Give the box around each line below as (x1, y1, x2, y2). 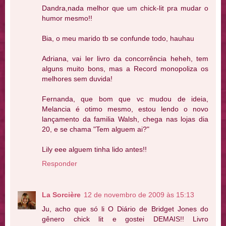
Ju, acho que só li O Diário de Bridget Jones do (42, 204, 208, 213)
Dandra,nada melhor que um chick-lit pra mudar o (42, 4, 208, 12)
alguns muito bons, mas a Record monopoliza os (42, 64, 208, 73)
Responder (42, 159, 77, 167)
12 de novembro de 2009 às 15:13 (84, 190, 194, 199)
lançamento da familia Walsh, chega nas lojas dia (42, 115, 208, 123)
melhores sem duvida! (42, 74, 112, 83)
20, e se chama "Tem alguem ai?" (42, 125, 149, 133)
